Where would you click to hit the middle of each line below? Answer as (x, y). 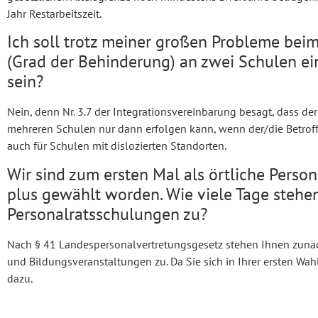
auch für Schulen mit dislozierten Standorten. (117, 146)
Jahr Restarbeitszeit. (54, 13)
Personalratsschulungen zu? (107, 214)
